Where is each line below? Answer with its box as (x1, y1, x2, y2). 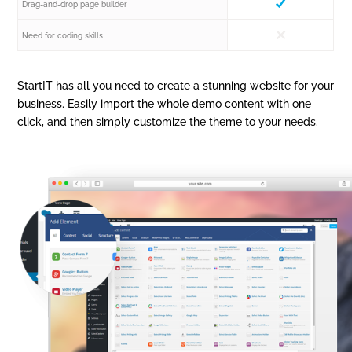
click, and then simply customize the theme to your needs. (17, 115, 319, 128)
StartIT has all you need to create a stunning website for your (17, 79, 335, 92)
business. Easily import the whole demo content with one (17, 97, 312, 110)
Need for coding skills (22, 31, 104, 40)
